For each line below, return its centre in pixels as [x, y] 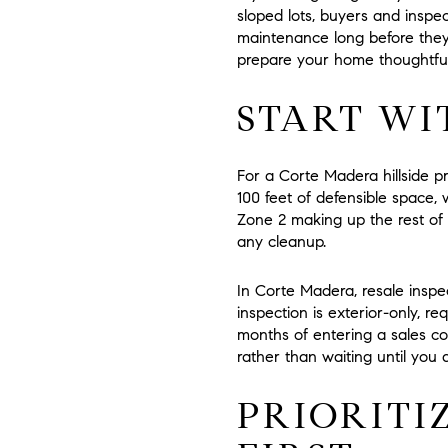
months [263, 334]
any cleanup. [281, 242]
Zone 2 [261, 220]
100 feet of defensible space [335, 198]
